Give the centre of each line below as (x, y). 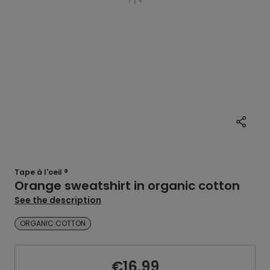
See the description (58, 200)
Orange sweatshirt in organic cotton (127, 186)
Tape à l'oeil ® (41, 172)
